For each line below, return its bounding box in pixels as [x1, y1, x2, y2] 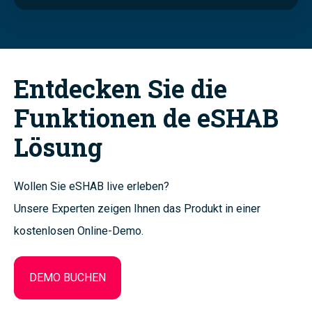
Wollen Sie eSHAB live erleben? [14, 180, 169, 194]
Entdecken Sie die [14, 72, 227, 106]
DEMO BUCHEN [29, 271, 106, 285]
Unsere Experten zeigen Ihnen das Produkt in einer [14, 202, 260, 216]
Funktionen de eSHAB [14, 101, 279, 135]
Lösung [14, 130, 102, 164]
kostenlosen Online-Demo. [14, 224, 143, 238]
